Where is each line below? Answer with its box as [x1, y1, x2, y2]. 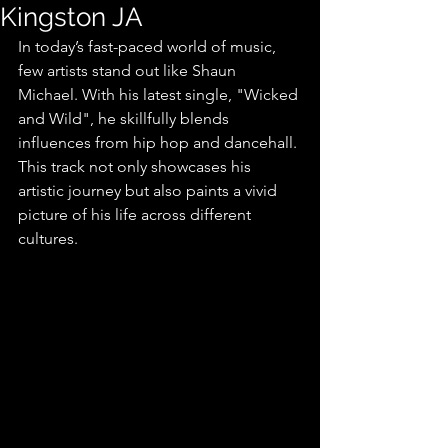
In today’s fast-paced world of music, [18, 37, 280, 56]
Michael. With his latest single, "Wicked [18, 85, 302, 104]
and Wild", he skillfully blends [18, 109, 233, 128]
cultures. [18, 229, 78, 248]
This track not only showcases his [18, 157, 255, 176]
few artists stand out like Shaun [18, 61, 240, 80]
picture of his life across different [18, 205, 255, 224]
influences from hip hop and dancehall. [18, 133, 301, 152]
